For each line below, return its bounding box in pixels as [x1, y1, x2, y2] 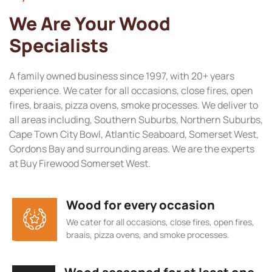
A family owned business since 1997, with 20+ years [9, 69, 234, 83]
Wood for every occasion [66, 196, 215, 213]
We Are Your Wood [9, 11, 171, 36]
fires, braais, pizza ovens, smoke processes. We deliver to [9, 98, 258, 112]
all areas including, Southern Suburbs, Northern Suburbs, [9, 113, 263, 127]
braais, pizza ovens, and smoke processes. [66, 228, 229, 240]
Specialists [9, 33, 108, 58]
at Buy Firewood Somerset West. [9, 157, 151, 171]
